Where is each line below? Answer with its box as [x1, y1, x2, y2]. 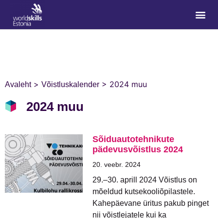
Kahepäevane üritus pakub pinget [92, 199, 209, 207]
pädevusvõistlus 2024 [92, 145, 183, 154]
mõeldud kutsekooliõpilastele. [92, 187, 195, 196]
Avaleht [5, 80, 31, 89]
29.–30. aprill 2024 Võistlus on [92, 176, 197, 184]
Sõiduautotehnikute [92, 134, 174, 144]
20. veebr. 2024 [92, 161, 141, 168]
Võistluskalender [41, 80, 99, 89]
